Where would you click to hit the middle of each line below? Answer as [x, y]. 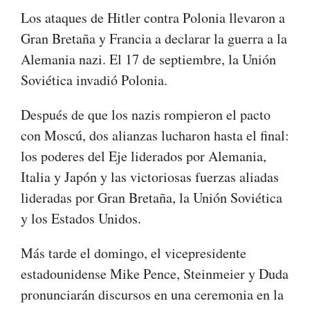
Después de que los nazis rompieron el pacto [146, 115]
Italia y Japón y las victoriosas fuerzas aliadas [150, 177]
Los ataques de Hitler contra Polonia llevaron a [153, 18]
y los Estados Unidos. [81, 219]
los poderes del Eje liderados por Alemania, [144, 156]
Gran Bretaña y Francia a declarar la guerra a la [154, 39]
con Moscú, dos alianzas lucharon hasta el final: [155, 136]
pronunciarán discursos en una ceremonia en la [152, 295]
